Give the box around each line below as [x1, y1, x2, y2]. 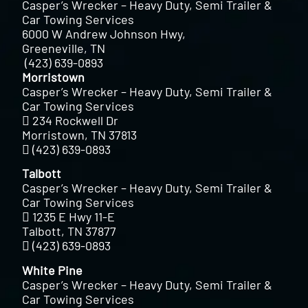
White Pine [22, 262, 83, 278]
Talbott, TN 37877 [22, 223, 117, 239]
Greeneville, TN [22, 40, 106, 56]
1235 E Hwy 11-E [32, 209, 115, 225]
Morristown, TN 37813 [22, 126, 137, 142]
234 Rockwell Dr [32, 112, 119, 128]
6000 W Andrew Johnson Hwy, [22, 25, 186, 41]
